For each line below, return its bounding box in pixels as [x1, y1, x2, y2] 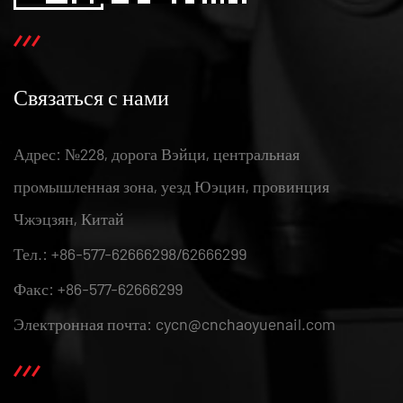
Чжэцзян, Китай [13, 208, 124, 228]
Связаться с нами [13, 83, 169, 110]
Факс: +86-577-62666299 [13, 278, 183, 299]
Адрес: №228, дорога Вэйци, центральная [13, 143, 300, 164]
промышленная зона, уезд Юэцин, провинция [13, 175, 329, 196]
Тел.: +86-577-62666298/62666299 [13, 243, 246, 264]
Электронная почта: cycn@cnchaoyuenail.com [13, 313, 336, 334]
